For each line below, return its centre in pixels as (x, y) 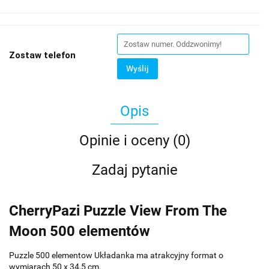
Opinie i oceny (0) (134, 140)
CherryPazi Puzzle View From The (118, 210)
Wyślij (138, 68)
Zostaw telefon (42, 55)
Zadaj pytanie (134, 170)
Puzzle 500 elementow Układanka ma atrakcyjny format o (116, 255)
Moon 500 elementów (80, 231)
